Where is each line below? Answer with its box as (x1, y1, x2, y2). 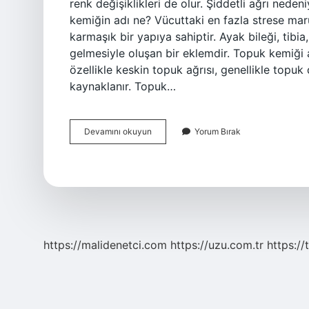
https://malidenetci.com (43, 238, 167, 252)
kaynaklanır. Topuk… (70, 79, 176, 93)
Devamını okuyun (84, 126, 152, 137)
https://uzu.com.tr (170, 238, 263, 252)
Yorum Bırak (195, 126, 241, 137)
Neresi (151, 150, 176, 161)
